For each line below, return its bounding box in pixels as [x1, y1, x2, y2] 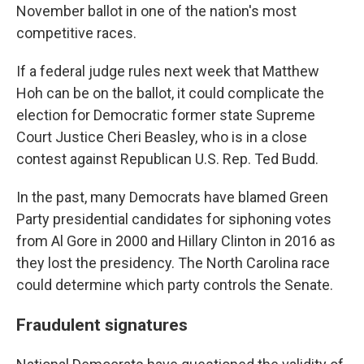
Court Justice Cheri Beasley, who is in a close [16, 128, 307, 145]
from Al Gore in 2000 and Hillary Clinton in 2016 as [16, 232, 336, 249]
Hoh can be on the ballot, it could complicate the [16, 84, 324, 102]
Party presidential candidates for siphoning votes [16, 210, 331, 227]
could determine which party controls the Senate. [16, 276, 333, 293]
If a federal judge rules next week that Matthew [16, 63, 319, 80]
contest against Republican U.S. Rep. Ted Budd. [16, 150, 318, 167]
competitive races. [16, 24, 136, 41]
